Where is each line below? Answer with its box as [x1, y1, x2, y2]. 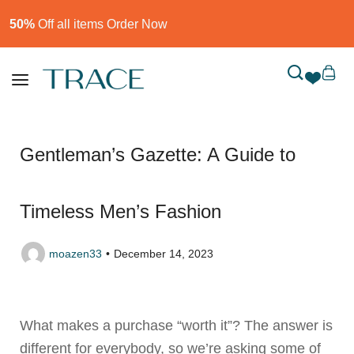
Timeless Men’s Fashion [20, 201, 221, 222]
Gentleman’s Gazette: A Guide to [20, 144, 296, 165]
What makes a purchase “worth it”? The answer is [20, 318, 333, 333]
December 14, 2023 [113, 247, 213, 260]
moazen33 [49, 247, 102, 260]
